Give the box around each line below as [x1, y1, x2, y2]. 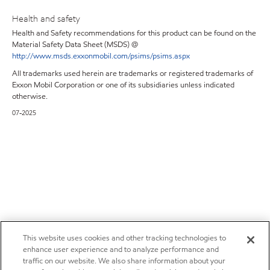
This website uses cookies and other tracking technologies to [23, 233, 227, 243]
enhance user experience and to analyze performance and [23, 244, 219, 255]
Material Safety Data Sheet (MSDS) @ [12, 39, 138, 50]
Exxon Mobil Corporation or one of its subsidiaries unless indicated [12, 80, 234, 90]
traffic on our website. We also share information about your [23, 256, 226, 266]
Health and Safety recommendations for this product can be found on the [12, 28, 256, 39]
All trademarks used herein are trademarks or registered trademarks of [12, 68, 253, 79]
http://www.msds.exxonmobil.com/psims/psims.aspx [12, 51, 190, 61]
